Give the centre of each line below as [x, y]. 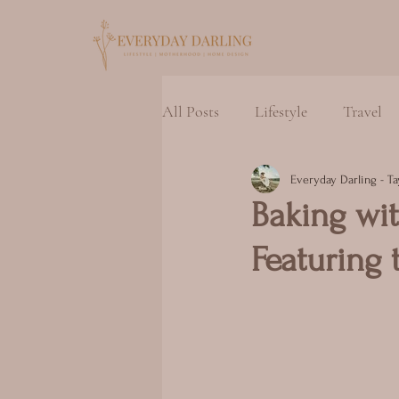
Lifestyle [281, 111]
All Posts [191, 111]
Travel [362, 111]
